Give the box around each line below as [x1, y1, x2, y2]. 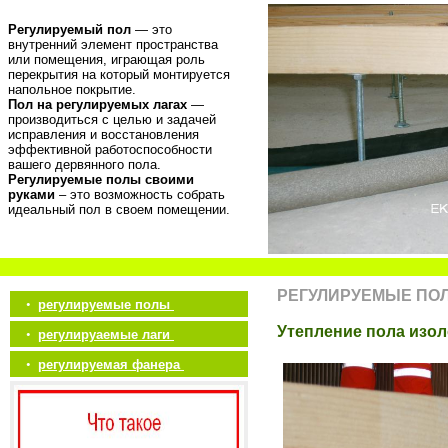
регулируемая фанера [38, 357, 184, 372]
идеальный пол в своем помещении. [8, 202, 230, 217]
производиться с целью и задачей [8, 112, 216, 127]
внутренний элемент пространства [8, 37, 218, 52]
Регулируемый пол [8, 22, 131, 37]
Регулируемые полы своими [8, 172, 194, 187]
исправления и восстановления [8, 127, 199, 142]
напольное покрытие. [8, 82, 136, 97]
